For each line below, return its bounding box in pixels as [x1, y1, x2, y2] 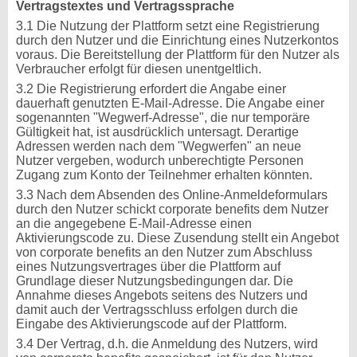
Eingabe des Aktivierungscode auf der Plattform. [16, 317, 287, 331]
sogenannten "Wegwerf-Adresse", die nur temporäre [16, 111, 310, 124]
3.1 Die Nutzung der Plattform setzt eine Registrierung [16, 19, 320, 33]
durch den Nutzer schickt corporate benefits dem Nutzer [16, 202, 328, 216]
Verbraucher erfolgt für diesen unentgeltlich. [16, 62, 261, 76]
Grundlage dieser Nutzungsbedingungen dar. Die [16, 274, 293, 288]
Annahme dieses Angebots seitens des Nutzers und [16, 288, 308, 302]
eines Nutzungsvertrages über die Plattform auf [16, 260, 280, 273]
